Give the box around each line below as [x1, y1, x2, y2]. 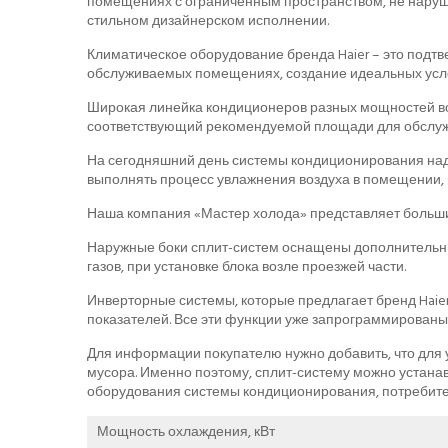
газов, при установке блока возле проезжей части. [87, 254, 406, 278]
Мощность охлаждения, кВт [97, 419, 275, 443]
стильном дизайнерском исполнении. [87, 8, 329, 32]
